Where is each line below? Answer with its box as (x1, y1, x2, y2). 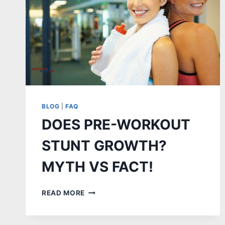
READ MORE (42, 189, 85, 197)
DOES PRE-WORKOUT (42, 116, 190, 134)
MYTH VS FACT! (42, 158, 153, 176)
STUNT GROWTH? (42, 137, 167, 155)
